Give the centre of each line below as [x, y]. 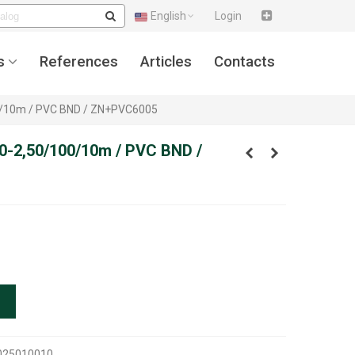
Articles [166, 61]
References [79, 61]
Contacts [244, 61]
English [168, 16]
